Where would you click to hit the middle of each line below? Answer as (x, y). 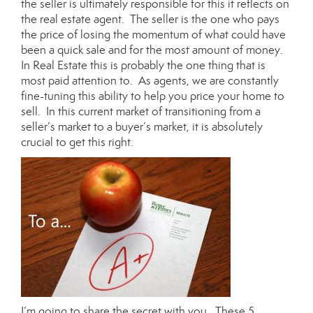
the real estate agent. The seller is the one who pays (150, 19)
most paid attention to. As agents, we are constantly (150, 81)
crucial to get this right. (77, 142)
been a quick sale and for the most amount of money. (153, 50)
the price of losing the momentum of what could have (153, 35)
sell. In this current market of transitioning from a (141, 111)
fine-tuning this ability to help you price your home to (153, 96)
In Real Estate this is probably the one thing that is (143, 65)
